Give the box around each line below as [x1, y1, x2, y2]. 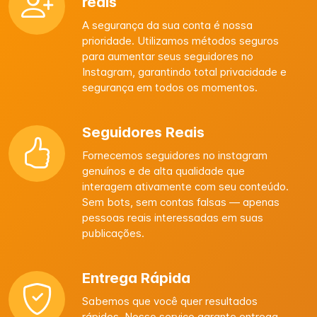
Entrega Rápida [82, 270, 190, 287]
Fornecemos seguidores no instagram [82, 149, 267, 162]
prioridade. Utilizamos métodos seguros [82, 34, 279, 47]
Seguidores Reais [82, 124, 204, 141]
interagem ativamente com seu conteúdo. [82, 180, 289, 193]
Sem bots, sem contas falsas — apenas [82, 195, 279, 209]
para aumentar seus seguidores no [82, 50, 253, 63]
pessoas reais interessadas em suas [82, 211, 263, 224]
